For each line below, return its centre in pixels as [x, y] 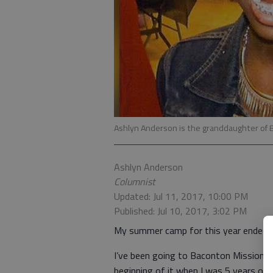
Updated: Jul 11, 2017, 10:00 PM [181, 196]
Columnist [135, 182]
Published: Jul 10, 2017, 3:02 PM [180, 211]
